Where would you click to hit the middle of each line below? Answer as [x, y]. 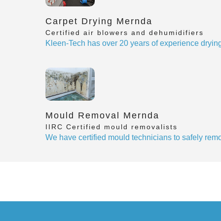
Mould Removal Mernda [102, 115]
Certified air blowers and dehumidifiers [125, 32]
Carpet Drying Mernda [99, 21]
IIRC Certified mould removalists [111, 127]
